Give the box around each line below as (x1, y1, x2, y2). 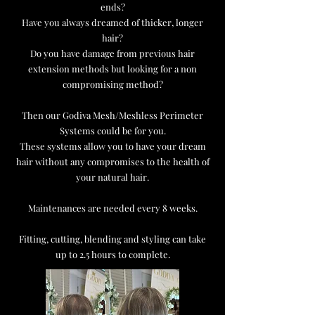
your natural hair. (76, 171, 149, 183)
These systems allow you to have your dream (19, 140, 206, 152)
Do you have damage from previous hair (30, 47, 195, 59)
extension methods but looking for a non (28, 63, 197, 75)
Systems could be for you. (59, 124, 166, 136)
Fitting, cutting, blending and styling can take (19, 233, 206, 245)
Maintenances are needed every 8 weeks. (27, 202, 198, 214)
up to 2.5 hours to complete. (55, 248, 170, 260)
